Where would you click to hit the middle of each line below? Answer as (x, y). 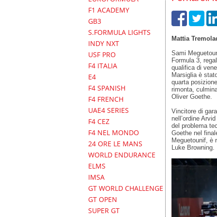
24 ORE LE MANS (115, 144)
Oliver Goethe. (192, 96)
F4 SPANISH (107, 88)
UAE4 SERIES (108, 110)
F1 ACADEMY (109, 10)
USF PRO (102, 54)
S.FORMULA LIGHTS (119, 32)
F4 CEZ (99, 121)
